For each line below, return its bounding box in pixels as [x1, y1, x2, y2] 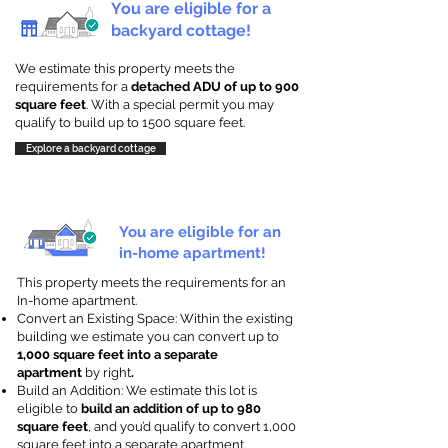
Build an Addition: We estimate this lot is [17, 383, 257, 398]
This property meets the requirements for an [17, 275, 286, 290]
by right [85, 365, 131, 380]
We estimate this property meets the [15, 61, 235, 76]
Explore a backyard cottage [25, 143, 156, 154]
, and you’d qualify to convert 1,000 [88, 419, 296, 434]
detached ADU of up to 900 [131, 79, 299, 94]
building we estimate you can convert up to [17, 329, 279, 344]
